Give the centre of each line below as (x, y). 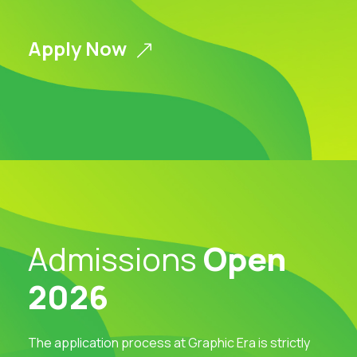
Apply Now (77, 49)
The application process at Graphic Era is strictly (169, 343)
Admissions (116, 259)
